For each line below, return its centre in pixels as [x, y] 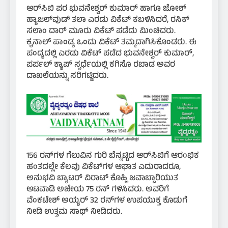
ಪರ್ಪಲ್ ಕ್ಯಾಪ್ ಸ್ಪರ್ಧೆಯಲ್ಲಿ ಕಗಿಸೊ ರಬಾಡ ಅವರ [101, 65]
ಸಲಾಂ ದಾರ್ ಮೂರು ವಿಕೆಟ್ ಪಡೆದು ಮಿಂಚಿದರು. [101, 32]
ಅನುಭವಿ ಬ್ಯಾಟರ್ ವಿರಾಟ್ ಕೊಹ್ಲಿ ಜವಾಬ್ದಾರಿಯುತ [102, 178]
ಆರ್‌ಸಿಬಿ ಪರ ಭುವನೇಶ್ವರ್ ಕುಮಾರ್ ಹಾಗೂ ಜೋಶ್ [106, 9]
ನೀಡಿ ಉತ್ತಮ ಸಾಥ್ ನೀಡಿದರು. [74, 212]
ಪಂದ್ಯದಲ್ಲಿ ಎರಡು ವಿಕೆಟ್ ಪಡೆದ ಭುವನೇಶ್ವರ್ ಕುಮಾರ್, [110, 54]
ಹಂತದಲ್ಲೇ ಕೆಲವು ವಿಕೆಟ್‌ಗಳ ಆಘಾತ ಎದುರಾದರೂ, [104, 167]
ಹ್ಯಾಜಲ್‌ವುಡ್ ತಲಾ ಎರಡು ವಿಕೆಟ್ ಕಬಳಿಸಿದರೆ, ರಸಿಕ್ [108, 21]
